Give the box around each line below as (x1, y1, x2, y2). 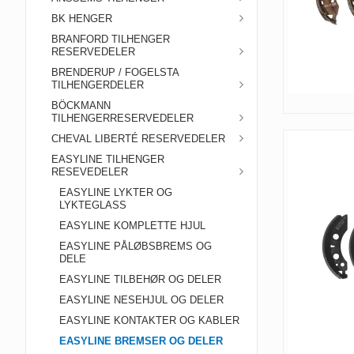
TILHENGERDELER (51, 79, 144, 91)
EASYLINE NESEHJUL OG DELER (59, 294, 224, 306)
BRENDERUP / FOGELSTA (51, 66, 179, 78)
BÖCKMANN (51, 100, 111, 111)
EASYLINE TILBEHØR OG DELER (59, 273, 221, 285)
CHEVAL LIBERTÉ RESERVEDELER (51, 133, 225, 145)
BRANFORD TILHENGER (51, 33, 170, 45)
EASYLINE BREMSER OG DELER (59, 335, 223, 347)
